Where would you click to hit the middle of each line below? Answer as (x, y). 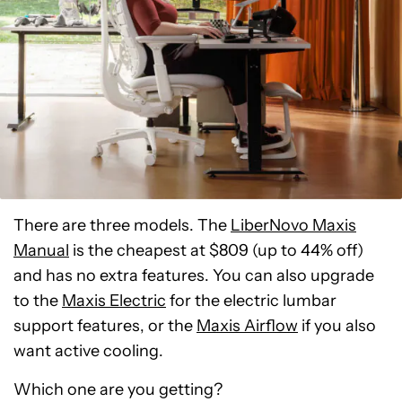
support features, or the (105, 325)
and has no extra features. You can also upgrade (194, 275)
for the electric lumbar (251, 300)
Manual (41, 250)
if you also (337, 325)
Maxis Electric (114, 300)
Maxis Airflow (247, 325)
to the (38, 300)
